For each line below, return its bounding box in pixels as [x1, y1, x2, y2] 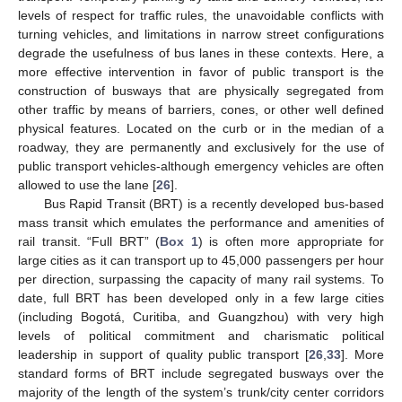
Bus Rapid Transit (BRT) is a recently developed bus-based [43, 196, 384, 211]
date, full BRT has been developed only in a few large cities [18, 290, 384, 305]
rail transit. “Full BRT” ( [18, 233, 160, 249]
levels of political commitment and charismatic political [18, 328, 384, 343]
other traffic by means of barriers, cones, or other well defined [18, 101, 384, 117]
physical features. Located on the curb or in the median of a [18, 120, 384, 135]
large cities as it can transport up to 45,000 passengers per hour [18, 252, 384, 267]
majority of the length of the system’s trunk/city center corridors [18, 384, 384, 399]
